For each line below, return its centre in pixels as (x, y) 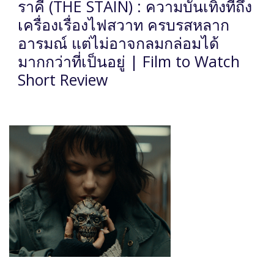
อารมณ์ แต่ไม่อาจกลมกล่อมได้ (118, 43)
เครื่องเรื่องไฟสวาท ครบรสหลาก (124, 25)
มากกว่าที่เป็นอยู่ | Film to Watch (129, 61)
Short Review (63, 80)
